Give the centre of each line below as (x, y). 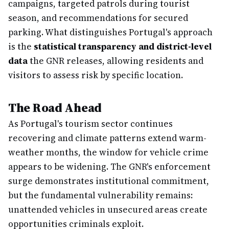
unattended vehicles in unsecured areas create (108, 210)
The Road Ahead (55, 108)
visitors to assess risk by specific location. (96, 75)
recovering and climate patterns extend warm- (107, 138)
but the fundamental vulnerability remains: (100, 195)
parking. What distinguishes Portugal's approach (110, 32)
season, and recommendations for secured (98, 18)
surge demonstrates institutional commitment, (109, 181)
